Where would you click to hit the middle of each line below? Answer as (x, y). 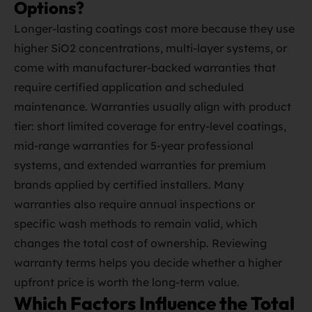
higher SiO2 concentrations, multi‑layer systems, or (150, 48)
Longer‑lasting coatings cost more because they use (154, 29)
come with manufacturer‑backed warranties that (145, 68)
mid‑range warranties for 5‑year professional (134, 146)
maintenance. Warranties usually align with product (153, 107)
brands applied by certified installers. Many (129, 185)
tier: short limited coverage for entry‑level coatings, (150, 126)
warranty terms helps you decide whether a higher (148, 263)
